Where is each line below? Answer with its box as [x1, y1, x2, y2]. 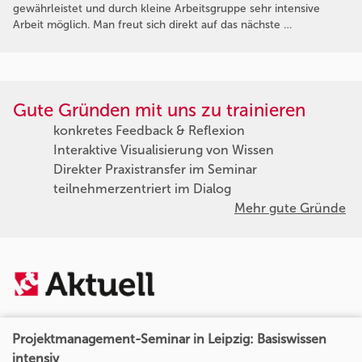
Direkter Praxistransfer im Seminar [53, 161, 257, 177]
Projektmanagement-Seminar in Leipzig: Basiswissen [12, 331, 327, 347]
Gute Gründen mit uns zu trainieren [13, 99, 305, 121]
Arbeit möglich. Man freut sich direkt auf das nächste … [13, 17, 292, 32]
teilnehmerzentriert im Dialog [53, 180, 231, 196]
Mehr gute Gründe [234, 200, 346, 216]
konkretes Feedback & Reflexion [53, 122, 245, 138]
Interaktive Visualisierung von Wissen [53, 141, 274, 158]
